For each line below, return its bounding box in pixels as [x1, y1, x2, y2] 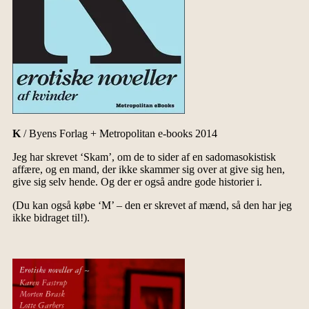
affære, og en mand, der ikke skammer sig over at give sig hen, [12, 163, 285, 175]
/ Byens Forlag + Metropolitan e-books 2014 [20, 127, 217, 139]
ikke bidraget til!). [12, 211, 90, 223]
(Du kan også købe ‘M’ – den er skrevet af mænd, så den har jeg [12, 199, 292, 211]
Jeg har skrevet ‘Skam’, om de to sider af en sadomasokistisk [12, 150, 276, 163]
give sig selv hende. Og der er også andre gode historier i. [12, 175, 262, 188]
